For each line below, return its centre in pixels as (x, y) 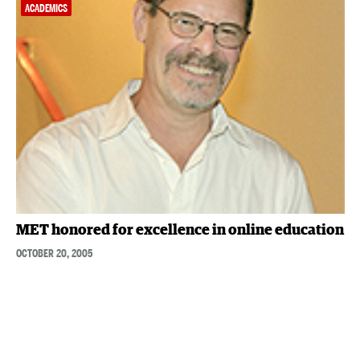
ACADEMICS (46, 8)
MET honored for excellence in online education (180, 230)
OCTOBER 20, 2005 (54, 253)
